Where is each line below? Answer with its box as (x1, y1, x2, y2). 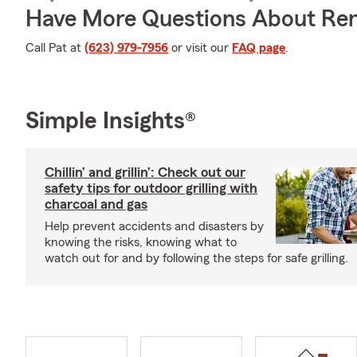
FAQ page (232, 41, 285, 54)
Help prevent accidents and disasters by (45, 220, 264, 233)
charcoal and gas (45, 197, 147, 211)
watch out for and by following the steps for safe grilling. (45, 252, 348, 265)
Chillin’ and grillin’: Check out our (45, 165, 245, 179)
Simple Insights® (25, 109, 196, 133)
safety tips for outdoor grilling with (45, 181, 257, 195)
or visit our (168, 41, 232, 54)
